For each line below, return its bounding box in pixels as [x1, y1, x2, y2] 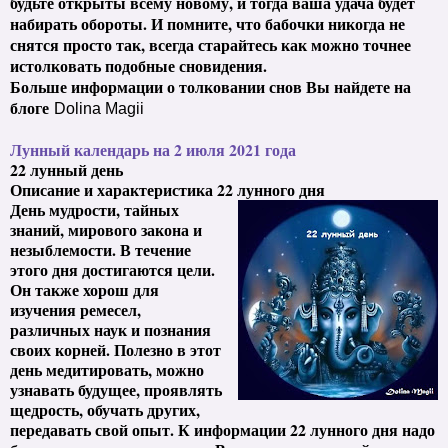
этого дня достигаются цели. [10, 257, 215, 281]
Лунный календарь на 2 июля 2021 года [10, 137, 296, 161]
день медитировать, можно [10, 357, 204, 381]
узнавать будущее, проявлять [10, 377, 222, 401]
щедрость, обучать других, [10, 397, 200, 421]
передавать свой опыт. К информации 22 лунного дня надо [10, 417, 435, 441]
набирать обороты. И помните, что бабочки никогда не [10, 11, 405, 35]
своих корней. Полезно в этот [10, 337, 221, 361]
